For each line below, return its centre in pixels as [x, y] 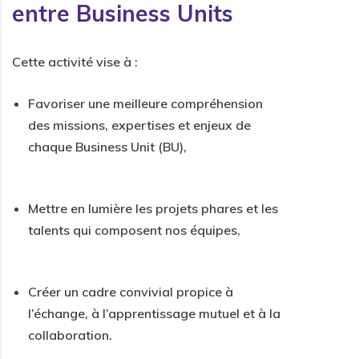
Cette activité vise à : [75, 61]
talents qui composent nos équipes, [134, 230]
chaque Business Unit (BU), [107, 146]
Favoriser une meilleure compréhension [145, 103]
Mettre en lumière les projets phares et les [153, 208]
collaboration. [70, 335]
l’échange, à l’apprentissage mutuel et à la [154, 313]
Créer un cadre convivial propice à [131, 291]
